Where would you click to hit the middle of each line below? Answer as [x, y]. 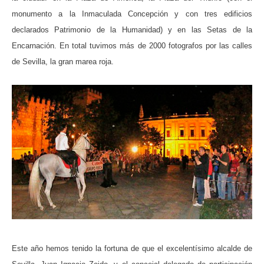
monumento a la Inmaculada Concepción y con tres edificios [132, 14]
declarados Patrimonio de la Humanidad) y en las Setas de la [132, 30]
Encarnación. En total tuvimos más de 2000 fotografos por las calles [132, 46]
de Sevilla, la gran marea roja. [63, 62]
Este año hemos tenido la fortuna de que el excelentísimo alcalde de [132, 248]
